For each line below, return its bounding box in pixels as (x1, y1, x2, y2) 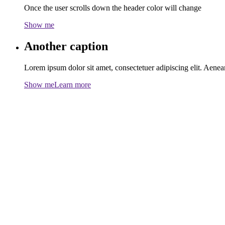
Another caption (24, 39, 108, 53)
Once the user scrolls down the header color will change (24, 3, 201, 12)
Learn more (54, 80, 91, 89)
